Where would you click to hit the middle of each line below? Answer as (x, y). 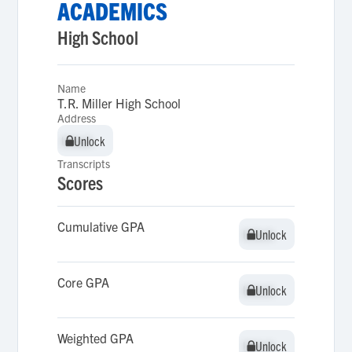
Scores (81, 182)
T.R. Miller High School (119, 103)
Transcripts (84, 163)
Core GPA (84, 282)
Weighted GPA (96, 338)
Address (77, 118)
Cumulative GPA (101, 226)
